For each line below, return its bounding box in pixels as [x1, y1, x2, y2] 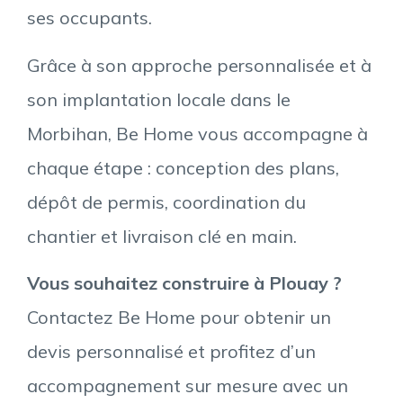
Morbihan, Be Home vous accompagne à [27, 121, 368, 145]
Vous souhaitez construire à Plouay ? [27, 272, 342, 295]
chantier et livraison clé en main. [27, 224, 297, 247]
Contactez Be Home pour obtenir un [27, 306, 331, 329]
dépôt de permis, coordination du [27, 190, 306, 213]
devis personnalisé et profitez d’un [27, 340, 316, 363]
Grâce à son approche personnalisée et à [27, 53, 372, 76]
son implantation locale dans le [27, 87, 291, 111]
